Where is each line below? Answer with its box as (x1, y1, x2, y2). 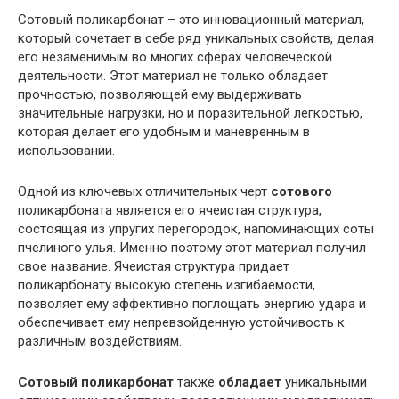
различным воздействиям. (18, 332, 182, 349)
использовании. (18, 142, 115, 159)
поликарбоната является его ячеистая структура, (18, 201, 322, 218)
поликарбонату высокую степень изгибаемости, (18, 276, 315, 293)
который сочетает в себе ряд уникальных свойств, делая (18, 29, 374, 46)
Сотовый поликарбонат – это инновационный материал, (18, 11, 364, 28)
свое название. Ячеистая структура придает (18, 257, 289, 274)
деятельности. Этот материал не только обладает (18, 67, 328, 84)
